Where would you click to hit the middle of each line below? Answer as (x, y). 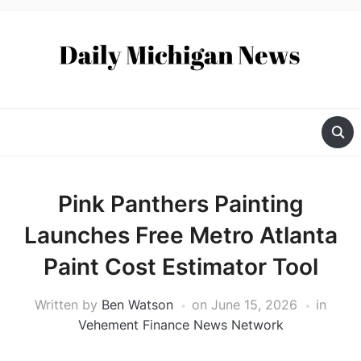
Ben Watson (137, 305)
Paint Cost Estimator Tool (180, 267)
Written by (68, 305)
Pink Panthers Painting (180, 204)
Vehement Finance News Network (180, 325)
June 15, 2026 (254, 305)
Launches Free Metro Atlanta (180, 236)
